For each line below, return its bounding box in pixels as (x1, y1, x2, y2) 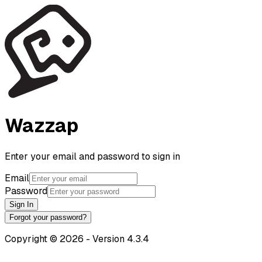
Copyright (5, 232, 47, 245)
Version (92, 232, 125, 245)
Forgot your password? (9, 212, 87, 222)
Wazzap (5, 113, 78, 138)
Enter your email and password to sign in (5, 150, 180, 163)
